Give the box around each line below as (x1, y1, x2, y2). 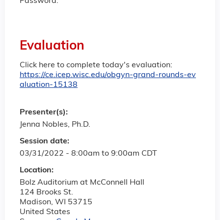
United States (20, 208, 70, 217)
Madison (20, 198, 51, 207)
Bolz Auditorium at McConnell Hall (20, 179, 144, 187)
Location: (20, 166, 55, 175)
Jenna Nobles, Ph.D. (20, 121, 90, 129)
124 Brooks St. (20, 189, 73, 197)
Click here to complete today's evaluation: (20, 61, 172, 69)
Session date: (20, 137, 71, 146)
